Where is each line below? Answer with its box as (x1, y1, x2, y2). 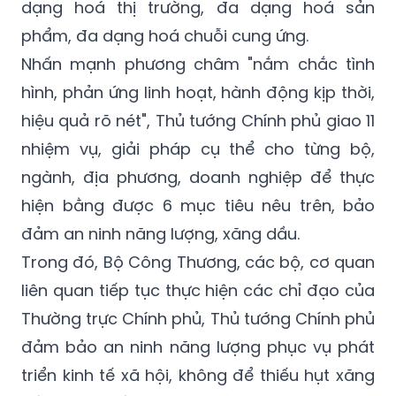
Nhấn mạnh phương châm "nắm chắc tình (21, 52, 375, 75)
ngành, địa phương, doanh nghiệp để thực (21, 165, 375, 188)
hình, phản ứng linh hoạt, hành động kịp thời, (21, 80, 375, 103)
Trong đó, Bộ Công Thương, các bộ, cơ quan (21, 250, 375, 273)
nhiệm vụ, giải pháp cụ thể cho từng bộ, (21, 137, 375, 160)
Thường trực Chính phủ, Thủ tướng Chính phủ (21, 307, 375, 330)
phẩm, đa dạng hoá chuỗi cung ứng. (21, 24, 308, 47)
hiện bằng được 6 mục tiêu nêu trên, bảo (21, 194, 375, 217)
